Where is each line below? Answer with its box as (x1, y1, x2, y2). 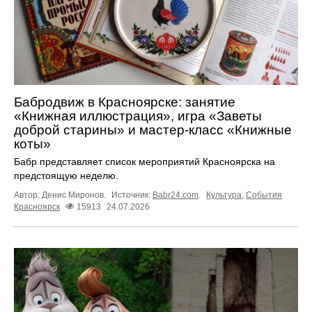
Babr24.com (153, 190, 198, 200)
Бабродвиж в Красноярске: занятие (14, 95, 235, 109)
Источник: (111, 190, 153, 200)
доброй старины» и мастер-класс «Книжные (14, 123, 292, 137)
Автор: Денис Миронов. (14, 190, 108, 200)
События (246, 190, 282, 200)
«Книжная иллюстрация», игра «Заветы (14, 109, 262, 123)
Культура (206, 190, 242, 200)
